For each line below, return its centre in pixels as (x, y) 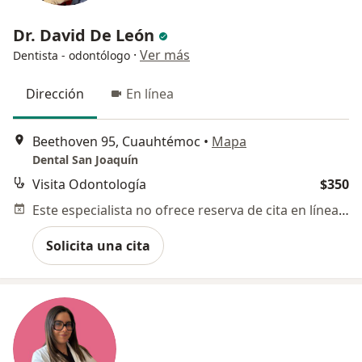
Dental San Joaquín (85, 160)
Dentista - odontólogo (72, 55)
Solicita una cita (98, 246)
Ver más (165, 55)
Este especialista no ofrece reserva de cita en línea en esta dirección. (344, 210)
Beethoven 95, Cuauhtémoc (116, 142)
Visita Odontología (89, 185)
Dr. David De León (86, 35)
